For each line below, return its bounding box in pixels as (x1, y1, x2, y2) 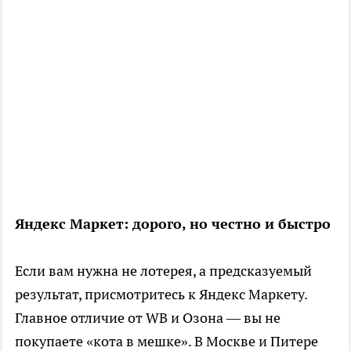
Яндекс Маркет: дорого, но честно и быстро (15, 215, 331, 233)
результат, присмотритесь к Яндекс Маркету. (15, 285, 307, 304)
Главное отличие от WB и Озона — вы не (15, 309, 280, 327)
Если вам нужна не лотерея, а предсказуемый (15, 262, 312, 280)
